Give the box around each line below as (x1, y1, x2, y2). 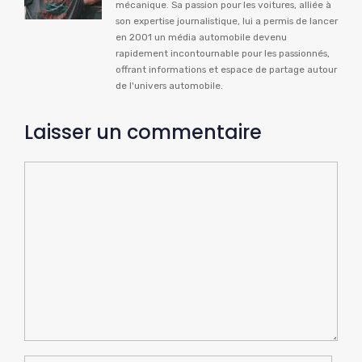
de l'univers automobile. (116, 80, 223, 92)
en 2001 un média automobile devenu (116, 32, 287, 44)
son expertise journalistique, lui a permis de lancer (116, 15, 338, 27)
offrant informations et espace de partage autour (116, 64, 337, 76)
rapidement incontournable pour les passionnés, (116, 48, 330, 60)
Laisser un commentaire (24, 119, 262, 146)
